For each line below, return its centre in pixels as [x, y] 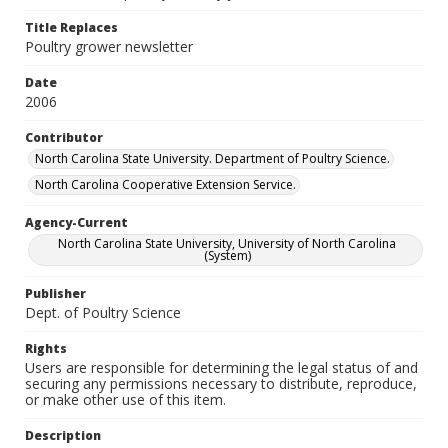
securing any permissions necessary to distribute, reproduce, [221, 383]
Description [63, 435]
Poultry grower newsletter [109, 46]
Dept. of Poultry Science [103, 312]
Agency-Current [76, 222]
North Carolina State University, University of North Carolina [227, 243]
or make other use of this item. [125, 399]
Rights [46, 348]
